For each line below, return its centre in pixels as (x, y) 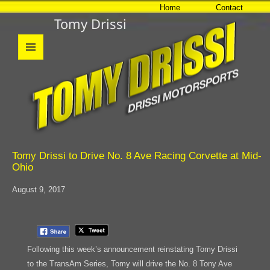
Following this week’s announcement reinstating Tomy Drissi (132, 249)
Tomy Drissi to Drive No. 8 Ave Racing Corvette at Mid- (137, 156)
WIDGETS (35, 85)
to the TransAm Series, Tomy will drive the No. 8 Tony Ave (129, 263)
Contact (230, 8)
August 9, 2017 (39, 189)
